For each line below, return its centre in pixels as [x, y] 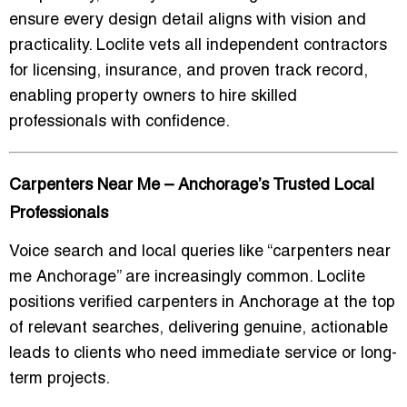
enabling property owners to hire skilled [153, 97]
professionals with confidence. [119, 123]
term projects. [60, 380]
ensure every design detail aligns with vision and [188, 21]
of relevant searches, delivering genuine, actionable [199, 329]
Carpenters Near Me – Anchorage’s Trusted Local [192, 186]
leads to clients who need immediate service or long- [203, 354]
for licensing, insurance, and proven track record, [189, 72]
